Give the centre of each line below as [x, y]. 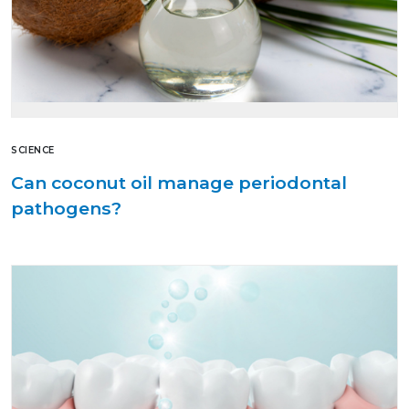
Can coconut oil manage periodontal [179, 182]
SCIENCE [33, 150]
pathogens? [66, 208]
